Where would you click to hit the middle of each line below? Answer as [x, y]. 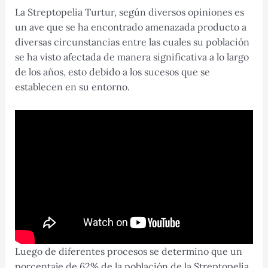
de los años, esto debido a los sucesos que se [112, 71]
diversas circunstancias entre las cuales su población [132, 42]
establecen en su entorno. [72, 86]
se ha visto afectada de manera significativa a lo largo [132, 57]
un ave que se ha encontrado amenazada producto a [130, 27]
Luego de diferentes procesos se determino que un [128, 251]
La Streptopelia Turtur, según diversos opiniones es [129, 12]
